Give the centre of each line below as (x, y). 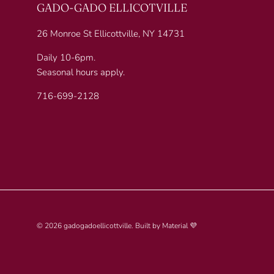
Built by (149, 226)
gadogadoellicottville (98, 226)
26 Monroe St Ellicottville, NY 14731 (111, 33)
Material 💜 (180, 226)
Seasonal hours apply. (81, 72)
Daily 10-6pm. (66, 57)
